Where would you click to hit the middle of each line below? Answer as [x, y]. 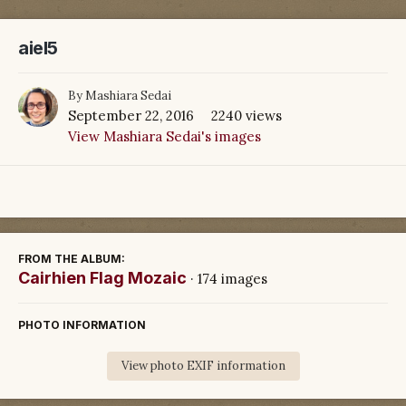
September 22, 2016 [131, 115]
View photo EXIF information [203, 365]
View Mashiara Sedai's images [164, 136]
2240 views [246, 115]
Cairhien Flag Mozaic [102, 277]
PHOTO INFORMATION [82, 324]
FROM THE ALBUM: [72, 258]
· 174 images [229, 278]
